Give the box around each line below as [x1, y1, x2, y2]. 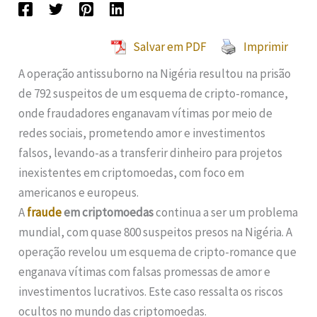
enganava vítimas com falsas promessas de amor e [18, 264, 271, 280]
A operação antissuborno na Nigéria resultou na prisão [18, 66, 292, 82]
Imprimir [243, 39, 288, 55]
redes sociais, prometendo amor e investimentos [18, 125, 266, 142]
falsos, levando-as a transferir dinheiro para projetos [18, 145, 283, 161]
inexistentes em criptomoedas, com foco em [18, 165, 245, 181]
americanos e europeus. [18, 185, 139, 201]
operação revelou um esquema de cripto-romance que [18, 244, 297, 260]
